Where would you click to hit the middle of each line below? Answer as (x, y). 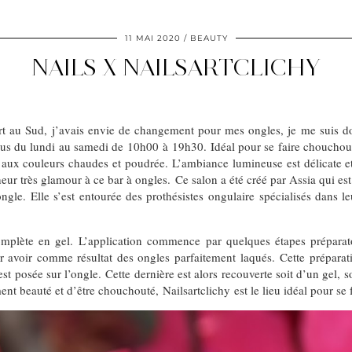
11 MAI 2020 (152, 38)
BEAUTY (209, 38)
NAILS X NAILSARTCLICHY (176, 67)
